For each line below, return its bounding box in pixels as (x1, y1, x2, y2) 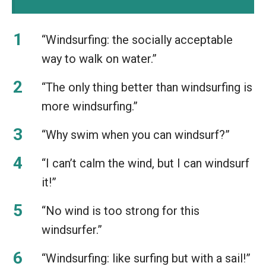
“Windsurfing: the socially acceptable (42, 32, 233, 47)
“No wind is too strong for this (42, 203, 199, 218)
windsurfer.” (42, 222, 102, 237)
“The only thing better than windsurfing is (42, 80, 252, 94)
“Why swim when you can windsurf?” (42, 127, 230, 142)
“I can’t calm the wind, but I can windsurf (42, 156, 249, 170)
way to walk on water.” (42, 51, 157, 66)
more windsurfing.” (42, 99, 138, 113)
